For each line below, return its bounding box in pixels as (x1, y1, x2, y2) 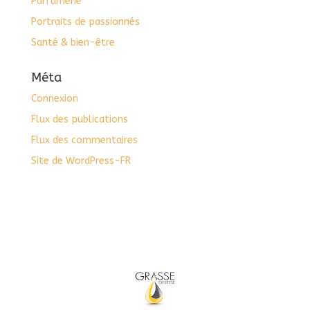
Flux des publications (30, 113, 128, 126)
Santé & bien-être (30, 37, 115, 49)
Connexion (30, 93, 78, 105)
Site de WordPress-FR (30, 155, 131, 167)
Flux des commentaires (30, 134, 138, 147)
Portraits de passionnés (30, 16, 140, 28)
